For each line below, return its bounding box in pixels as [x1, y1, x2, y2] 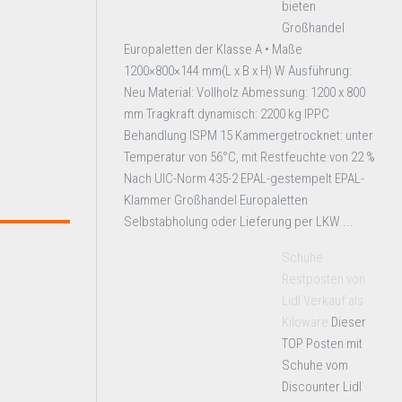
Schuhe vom [282, 357, 348, 373]
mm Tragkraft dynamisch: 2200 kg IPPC [124, 106, 329, 122]
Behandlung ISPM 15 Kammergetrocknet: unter [124, 127, 373, 144]
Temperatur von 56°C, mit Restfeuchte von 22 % [124, 149, 375, 165]
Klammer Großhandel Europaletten [124, 192, 308, 208]
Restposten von [282, 271, 365, 287]
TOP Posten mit [282, 336, 363, 352]
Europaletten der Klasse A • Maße [124, 41, 302, 57]
